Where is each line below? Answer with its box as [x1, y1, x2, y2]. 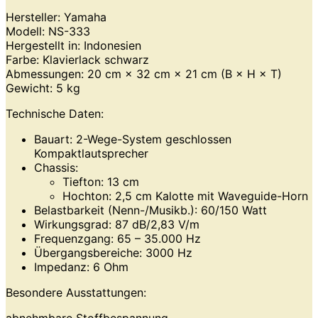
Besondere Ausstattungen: [6, 285, 146, 300]
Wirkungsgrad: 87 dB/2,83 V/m [34, 216, 199, 231]
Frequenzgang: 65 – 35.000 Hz [34, 231, 201, 246]
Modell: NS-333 [6, 23, 90, 38]
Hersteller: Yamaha [6, 9, 106, 24]
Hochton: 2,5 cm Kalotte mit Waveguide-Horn [62, 188, 308, 203]
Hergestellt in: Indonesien [6, 38, 141, 53]
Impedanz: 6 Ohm [34, 259, 128, 274]
